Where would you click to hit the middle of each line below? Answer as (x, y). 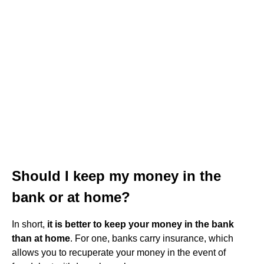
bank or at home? (71, 197)
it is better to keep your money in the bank (141, 224)
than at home (41, 238)
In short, (29, 224)
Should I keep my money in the (116, 176)
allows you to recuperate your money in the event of (119, 253)
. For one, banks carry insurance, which (152, 238)
